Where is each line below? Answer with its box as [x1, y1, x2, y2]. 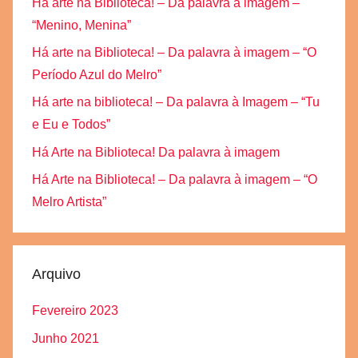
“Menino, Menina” [32, 18, 131, 32]
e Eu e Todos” [32, 117, 110, 132]
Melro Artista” [32, 195, 106, 209]
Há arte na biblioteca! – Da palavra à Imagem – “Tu [32, 95, 320, 109]
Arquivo [32, 266, 81, 282]
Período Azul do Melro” [32, 67, 161, 82]
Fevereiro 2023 [32, 304, 118, 318]
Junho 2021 [32, 331, 99, 345]
